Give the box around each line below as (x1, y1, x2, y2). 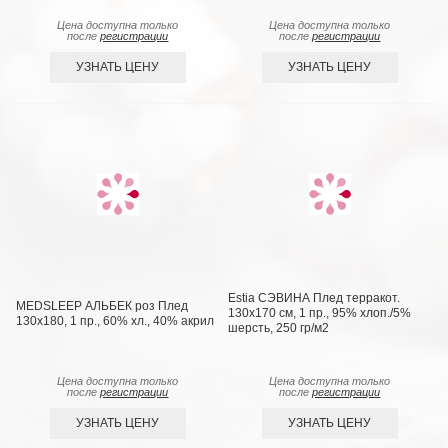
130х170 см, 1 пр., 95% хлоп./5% (228, 306, 412, 321)
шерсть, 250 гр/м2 (228, 321, 330, 336)
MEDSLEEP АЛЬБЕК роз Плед (16, 298, 189, 313)
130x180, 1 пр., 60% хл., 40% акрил (16, 313, 215, 328)
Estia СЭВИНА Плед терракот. (228, 291, 401, 306)
